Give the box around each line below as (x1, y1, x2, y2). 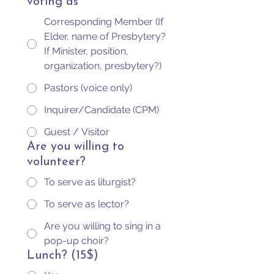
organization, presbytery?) (44, 60, 161, 72)
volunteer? (27, 156, 86, 168)
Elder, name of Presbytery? (44, 31, 166, 42)
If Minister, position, (44, 45, 128, 57)
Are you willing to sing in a (44, 220, 161, 232)
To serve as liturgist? (44, 176, 136, 188)
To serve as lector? (44, 198, 129, 210)
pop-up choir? (44, 235, 109, 246)
